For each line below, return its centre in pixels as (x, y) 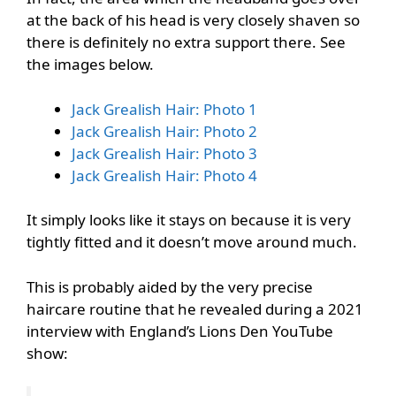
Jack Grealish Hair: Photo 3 (164, 153)
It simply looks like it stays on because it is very (189, 220)
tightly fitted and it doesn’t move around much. (192, 242)
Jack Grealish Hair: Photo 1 (164, 109)
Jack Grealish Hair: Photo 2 (164, 131)
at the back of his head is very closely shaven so (193, 20)
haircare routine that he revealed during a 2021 (195, 308)
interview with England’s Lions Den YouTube (180, 331)
